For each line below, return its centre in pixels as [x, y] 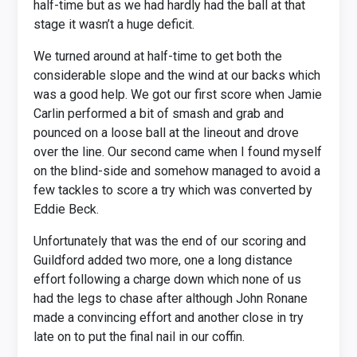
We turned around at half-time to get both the [158, 56]
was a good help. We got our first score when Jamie [178, 94]
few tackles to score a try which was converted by [173, 190]
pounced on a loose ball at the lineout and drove [167, 133]
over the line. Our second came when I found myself [178, 152]
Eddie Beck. [67, 209]
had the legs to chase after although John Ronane [171, 298]
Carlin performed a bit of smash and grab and [159, 114]
